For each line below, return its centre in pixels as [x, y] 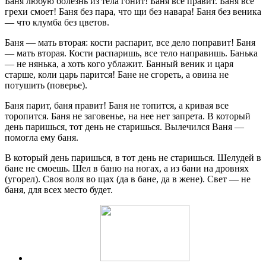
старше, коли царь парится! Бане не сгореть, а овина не [117, 75]
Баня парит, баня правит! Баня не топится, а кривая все [117, 106]
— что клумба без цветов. [57, 23]
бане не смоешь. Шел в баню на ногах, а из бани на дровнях [127, 169]
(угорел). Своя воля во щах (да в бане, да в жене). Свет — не [128, 179]
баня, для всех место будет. [59, 190]
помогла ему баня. [42, 138]
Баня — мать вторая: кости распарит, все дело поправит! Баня [130, 43]
